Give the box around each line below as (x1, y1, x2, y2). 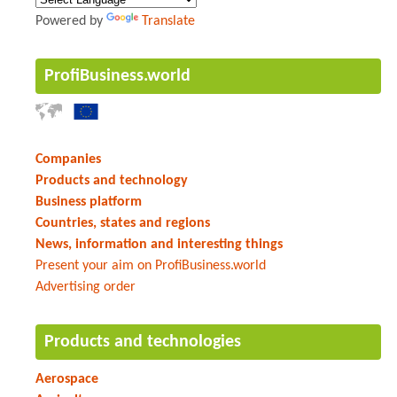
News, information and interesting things (35, 237, 283, 252)
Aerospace (35, 371, 98, 386)
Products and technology (35, 173, 188, 188)
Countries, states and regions (35, 215, 210, 230)
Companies (35, 152, 101, 167)
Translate (142, 13, 195, 28)
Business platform (35, 194, 142, 209)
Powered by (35, 13, 106, 28)
